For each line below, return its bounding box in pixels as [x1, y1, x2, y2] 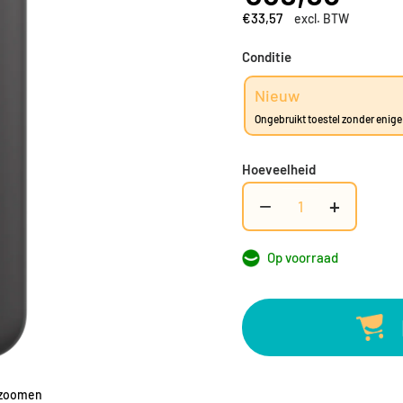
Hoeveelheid [242, 160, 316, 177]
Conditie [242, 48, 291, 65]
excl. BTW [294, 10, 349, 26]
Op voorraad [267, 248, 338, 265]
